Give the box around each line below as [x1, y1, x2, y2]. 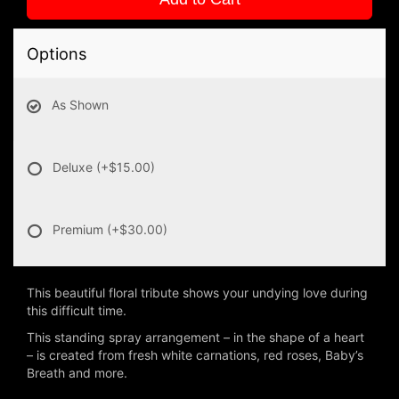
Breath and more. [27, 365, 127, 380]
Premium [53, 222, 107, 237]
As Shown [52, 97, 109, 112]
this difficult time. [27, 303, 126, 318]
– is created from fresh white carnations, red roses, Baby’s [27, 347, 363, 362]
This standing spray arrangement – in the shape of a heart [27, 330, 364, 345]
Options [27, 44, 87, 63]
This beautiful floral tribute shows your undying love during [27, 285, 368, 300]
